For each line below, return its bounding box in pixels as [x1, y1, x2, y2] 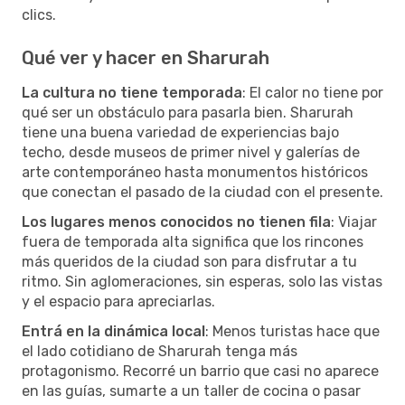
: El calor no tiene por [242, 83, 383, 101]
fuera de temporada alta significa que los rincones [22, 232, 363, 250]
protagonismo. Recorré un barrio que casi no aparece [22, 362, 379, 380]
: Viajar [331, 212, 377, 231]
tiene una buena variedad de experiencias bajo [22, 123, 339, 141]
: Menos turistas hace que [205, 322, 380, 340]
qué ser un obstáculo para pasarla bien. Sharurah [22, 103, 353, 121]
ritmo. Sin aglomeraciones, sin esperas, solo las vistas [22, 272, 382, 290]
